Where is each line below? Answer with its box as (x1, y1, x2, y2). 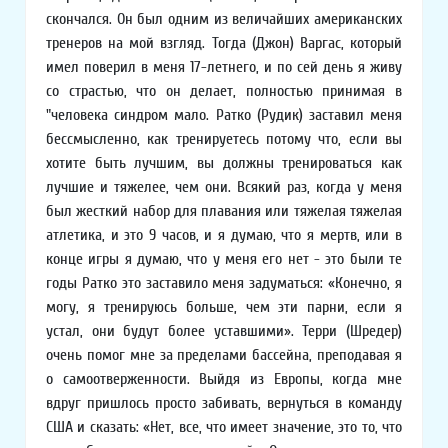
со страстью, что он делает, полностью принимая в (46, 82, 402, 101)
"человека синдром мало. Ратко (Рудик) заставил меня (46, 106, 402, 125)
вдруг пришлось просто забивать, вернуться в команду (46, 394, 402, 413)
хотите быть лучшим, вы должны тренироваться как (46, 154, 402, 173)
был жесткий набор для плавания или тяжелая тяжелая (46, 202, 402, 221)
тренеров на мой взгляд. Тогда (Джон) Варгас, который (46, 34, 402, 53)
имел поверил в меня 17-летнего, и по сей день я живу (46, 58, 402, 77)
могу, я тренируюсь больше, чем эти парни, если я (46, 298, 402, 317)
